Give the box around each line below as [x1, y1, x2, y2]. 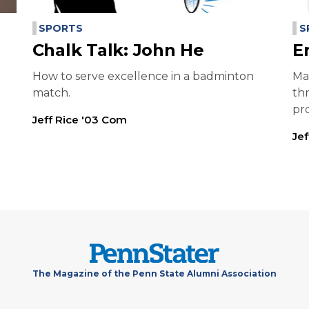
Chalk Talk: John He [32, 40, 204, 61]
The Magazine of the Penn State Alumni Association [32, 268, 277, 279]
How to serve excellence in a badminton [32, 70, 254, 83]
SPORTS [39, 22, 83, 35]
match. [32, 86, 70, 100]
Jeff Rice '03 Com [32, 113, 127, 127]
